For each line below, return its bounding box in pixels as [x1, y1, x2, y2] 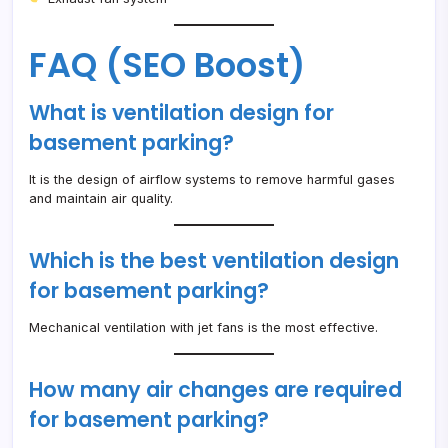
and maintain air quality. [29, 190, 173, 206]
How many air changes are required [29, 374, 402, 404]
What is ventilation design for [29, 97, 334, 127]
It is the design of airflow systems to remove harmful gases [29, 171, 395, 187]
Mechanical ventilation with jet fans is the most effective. [29, 319, 378, 335]
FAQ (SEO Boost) [29, 41, 305, 89]
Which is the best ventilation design [29, 245, 399, 275]
